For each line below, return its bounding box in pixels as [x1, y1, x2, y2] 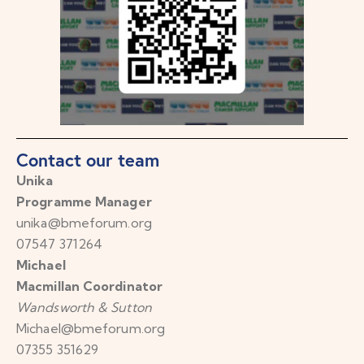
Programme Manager [16, 193, 152, 210]
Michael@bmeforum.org [16, 320, 165, 337]
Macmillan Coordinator [16, 278, 163, 295]
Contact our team [16, 148, 159, 172]
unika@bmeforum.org [16, 214, 152, 232]
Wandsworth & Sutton [16, 299, 152, 316]
